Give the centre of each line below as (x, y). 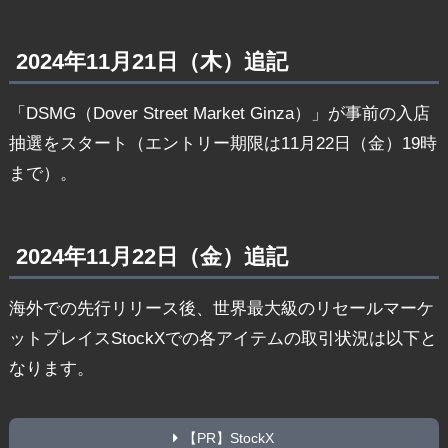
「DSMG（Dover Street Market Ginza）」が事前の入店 (219, 114)
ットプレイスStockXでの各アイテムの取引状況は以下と (222, 339)
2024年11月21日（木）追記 (151, 62)
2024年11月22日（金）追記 (151, 257)
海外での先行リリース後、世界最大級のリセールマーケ (221, 309)
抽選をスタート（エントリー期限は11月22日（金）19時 (222, 144)
